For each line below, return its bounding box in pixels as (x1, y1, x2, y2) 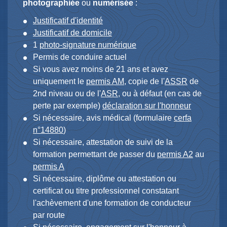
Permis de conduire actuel (33, 53, 127, 62)
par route (33, 211, 65, 220)
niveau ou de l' (47, 89, 101, 98)
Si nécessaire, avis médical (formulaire (33, 113, 174, 123)
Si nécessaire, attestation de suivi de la (33, 138, 173, 147)
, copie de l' (124, 77, 165, 86)
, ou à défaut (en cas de (118, 89, 202, 98)
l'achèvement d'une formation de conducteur (33, 199, 191, 208)
